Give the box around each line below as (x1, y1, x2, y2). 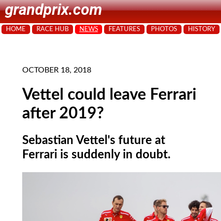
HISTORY (188, 26, 216, 32)
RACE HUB (36, 26, 69, 32)
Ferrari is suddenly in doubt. (22, 148, 171, 161)
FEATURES (109, 26, 141, 32)
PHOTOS (151, 26, 178, 32)
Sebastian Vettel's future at (22, 134, 165, 147)
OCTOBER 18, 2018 (22, 66, 91, 74)
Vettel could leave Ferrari (22, 87, 196, 103)
